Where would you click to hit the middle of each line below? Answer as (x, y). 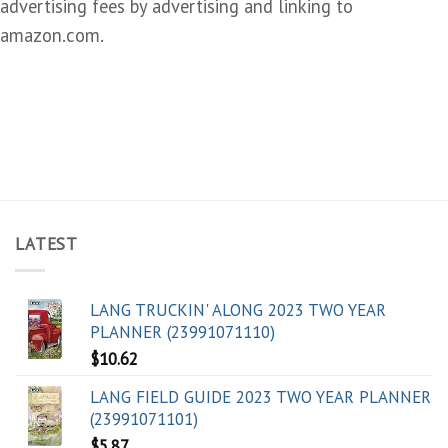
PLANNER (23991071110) (182, 332)
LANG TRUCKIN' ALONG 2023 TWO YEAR (238, 310)
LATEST (47, 244)
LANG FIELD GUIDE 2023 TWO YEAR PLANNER (260, 397)
